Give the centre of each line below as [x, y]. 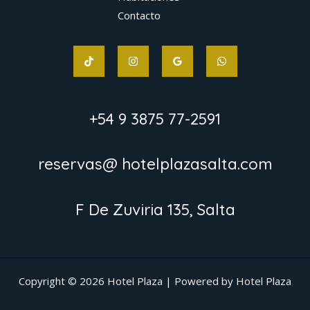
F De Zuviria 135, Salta [155, 209]
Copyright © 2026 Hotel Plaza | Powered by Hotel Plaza [155, 281]
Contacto [139, 15]
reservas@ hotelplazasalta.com [155, 164]
